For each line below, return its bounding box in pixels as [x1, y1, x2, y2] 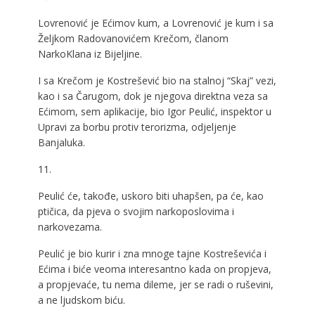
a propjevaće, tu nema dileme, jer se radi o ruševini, [37, 277, 274, 291]
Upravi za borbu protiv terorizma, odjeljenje [37, 120, 236, 134]
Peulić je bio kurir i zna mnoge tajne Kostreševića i [37, 246, 266, 260]
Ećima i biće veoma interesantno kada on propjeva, [37, 262, 271, 276]
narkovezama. [37, 219, 102, 233]
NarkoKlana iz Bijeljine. [37, 46, 142, 60]
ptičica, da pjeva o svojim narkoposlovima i [37, 204, 234, 218]
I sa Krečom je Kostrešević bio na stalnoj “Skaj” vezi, [37, 73, 276, 87]
